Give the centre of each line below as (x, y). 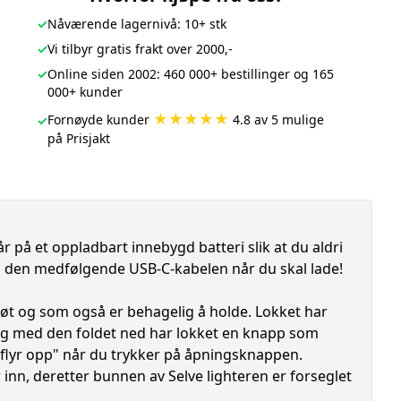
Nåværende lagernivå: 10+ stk (137, 24)
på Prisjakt (78, 138)
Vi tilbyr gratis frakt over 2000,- (140, 49)
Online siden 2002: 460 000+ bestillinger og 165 (190, 74)
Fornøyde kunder (100, 119)
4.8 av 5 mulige (276, 119)
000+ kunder (85, 92)
